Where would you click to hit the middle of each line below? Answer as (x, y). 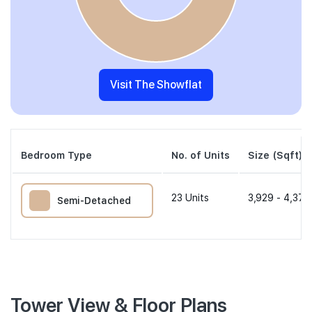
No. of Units (201, 155)
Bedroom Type (56, 155)
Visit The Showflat (179, 85)
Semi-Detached (94, 201)
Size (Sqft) (275, 155)
